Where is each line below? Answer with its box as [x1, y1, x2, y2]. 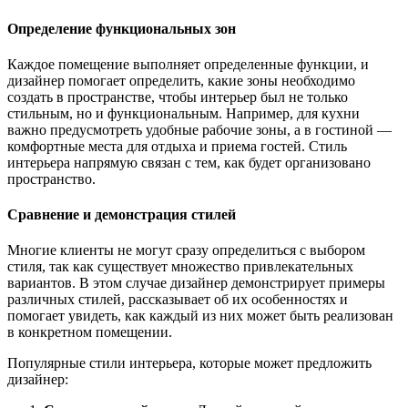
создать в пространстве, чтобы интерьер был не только [7, 88, 348, 105]
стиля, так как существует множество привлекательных [7, 259, 353, 275]
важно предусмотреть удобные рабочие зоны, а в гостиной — [7, 121, 392, 138]
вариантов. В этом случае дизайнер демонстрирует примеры [7, 275, 385, 291]
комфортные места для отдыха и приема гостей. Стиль [7, 138, 347, 154]
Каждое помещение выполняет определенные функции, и [7, 56, 369, 72]
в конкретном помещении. [7, 324, 172, 341]
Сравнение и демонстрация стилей [7, 207, 236, 223]
